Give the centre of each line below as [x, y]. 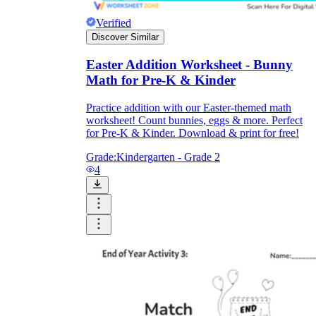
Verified [114, 23]
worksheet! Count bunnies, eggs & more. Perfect [194, 121]
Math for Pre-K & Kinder [161, 80]
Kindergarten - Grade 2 [168, 157]
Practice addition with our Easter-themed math [189, 108]
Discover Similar [125, 37]
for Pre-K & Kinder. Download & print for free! [193, 133]
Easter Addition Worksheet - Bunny [189, 65]
